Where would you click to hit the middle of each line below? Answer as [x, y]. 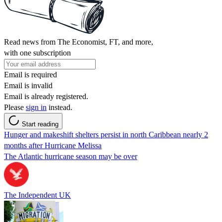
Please [15, 107]
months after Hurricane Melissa [53, 145]
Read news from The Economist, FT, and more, [79, 42]
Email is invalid [28, 85]
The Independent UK [37, 195]
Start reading [40, 124]
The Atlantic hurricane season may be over [71, 156]
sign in [36, 107]
